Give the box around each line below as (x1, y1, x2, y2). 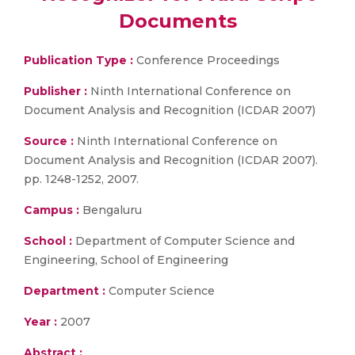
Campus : (24, 203, 79, 217)
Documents (118, 10, 237, 32)
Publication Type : (24, 53, 133, 67)
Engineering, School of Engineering (24, 253, 228, 267)
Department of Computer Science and (72, 234, 295, 248)
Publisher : (24, 84, 90, 98)
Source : (24, 134, 74, 148)
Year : (24, 315, 57, 329)
